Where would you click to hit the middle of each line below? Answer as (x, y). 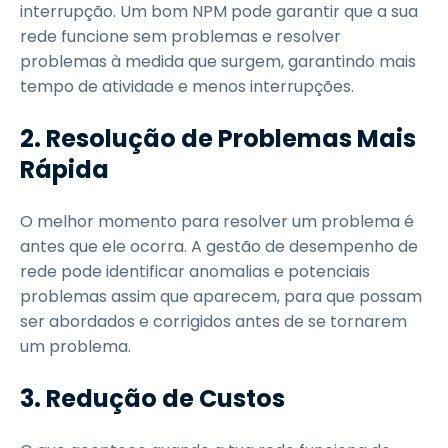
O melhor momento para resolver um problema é (217, 221)
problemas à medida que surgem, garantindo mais (218, 61)
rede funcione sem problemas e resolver (180, 36)
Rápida (64, 169)
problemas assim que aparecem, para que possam (221, 296)
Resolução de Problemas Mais (231, 138)
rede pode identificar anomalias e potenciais (195, 271)
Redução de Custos (165, 398)
